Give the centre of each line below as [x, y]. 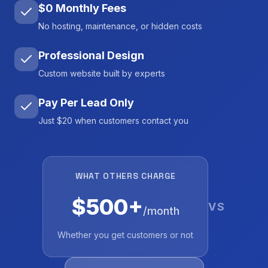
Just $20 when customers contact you [113, 121]
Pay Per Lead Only [86, 103]
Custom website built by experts [102, 73]
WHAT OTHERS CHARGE [125, 176]
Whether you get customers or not [126, 235]
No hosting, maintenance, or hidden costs [120, 26]
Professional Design [91, 55]
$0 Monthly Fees [82, 8]
